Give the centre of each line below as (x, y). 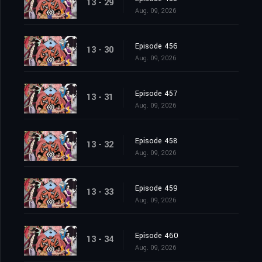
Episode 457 (156, 94)
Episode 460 (157, 236)
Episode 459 (156, 189)
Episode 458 (156, 141)
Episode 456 (156, 46)
